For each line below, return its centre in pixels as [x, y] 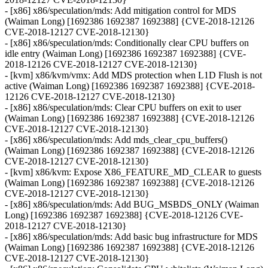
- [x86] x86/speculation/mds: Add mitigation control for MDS [121, 11]
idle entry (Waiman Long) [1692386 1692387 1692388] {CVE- [125, 54]
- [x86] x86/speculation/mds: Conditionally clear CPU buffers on [127, 43]
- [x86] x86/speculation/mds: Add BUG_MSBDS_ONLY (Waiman [132, 205]
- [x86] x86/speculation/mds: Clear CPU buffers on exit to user [123, 108]
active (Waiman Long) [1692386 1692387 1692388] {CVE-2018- [130, 86]
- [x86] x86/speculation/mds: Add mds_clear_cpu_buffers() [116, 140]
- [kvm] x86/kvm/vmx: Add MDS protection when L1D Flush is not [133, 75]
